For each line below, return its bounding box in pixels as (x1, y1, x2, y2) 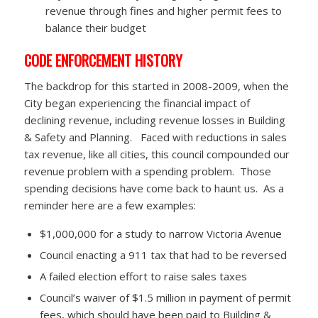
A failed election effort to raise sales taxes (39, 268, 247, 283)
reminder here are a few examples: (23, 197, 196, 212)
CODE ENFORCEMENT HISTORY (23, 50, 182, 72)
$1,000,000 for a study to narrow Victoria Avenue (39, 226, 282, 241)
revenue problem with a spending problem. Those (23, 163, 271, 178)
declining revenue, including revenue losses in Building (23, 112, 285, 127)
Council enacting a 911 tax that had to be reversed (39, 247, 287, 262)
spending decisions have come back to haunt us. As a (23, 180, 284, 195)
